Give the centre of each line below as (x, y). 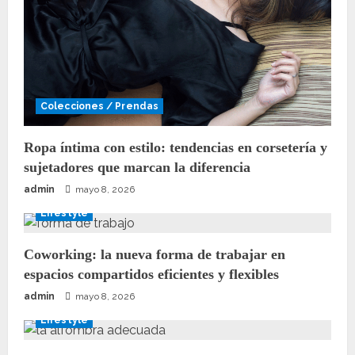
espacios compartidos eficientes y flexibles (151, 274)
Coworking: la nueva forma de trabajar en (155, 254)
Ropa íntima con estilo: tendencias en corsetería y (176, 147)
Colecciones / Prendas (100, 106)
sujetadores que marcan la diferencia (137, 167)
